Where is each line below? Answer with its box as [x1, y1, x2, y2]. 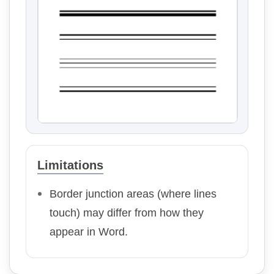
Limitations [37, 158, 103, 172]
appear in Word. [50, 225, 128, 238]
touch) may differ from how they [50, 206, 204, 219]
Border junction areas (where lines [50, 187, 217, 200]
